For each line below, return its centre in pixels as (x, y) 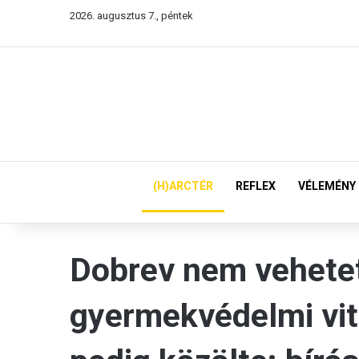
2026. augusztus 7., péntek (131, 16)
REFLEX (256, 186)
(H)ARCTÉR (183, 186)
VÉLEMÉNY (327, 186)
